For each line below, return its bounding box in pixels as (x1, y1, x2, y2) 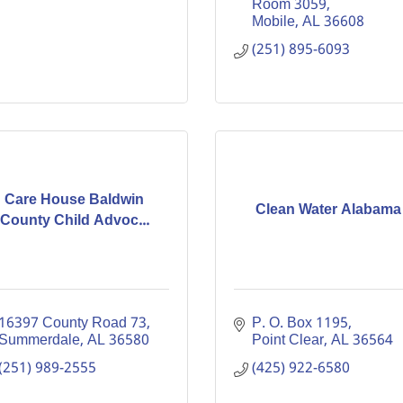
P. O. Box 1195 (252, 311, 348, 336)
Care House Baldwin (4, 187, 145, 212)
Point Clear (252, 328, 324, 353)
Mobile (252, 10, 295, 34)
